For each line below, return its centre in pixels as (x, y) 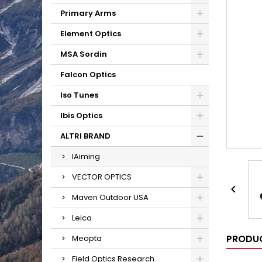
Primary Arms (88, 13)
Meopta (87, 238)
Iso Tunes (79, 95)
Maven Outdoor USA (110, 197)
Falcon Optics (88, 75)
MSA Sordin (84, 54)
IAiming (86, 156)
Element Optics (91, 34)
